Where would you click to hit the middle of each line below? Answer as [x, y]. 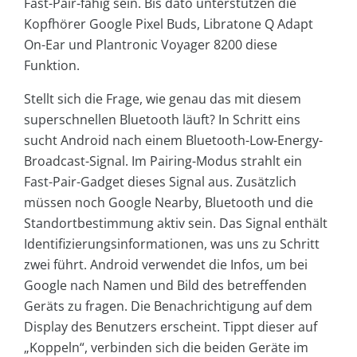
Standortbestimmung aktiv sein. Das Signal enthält [176, 223]
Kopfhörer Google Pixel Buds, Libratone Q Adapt [169, 24]
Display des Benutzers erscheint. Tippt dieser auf [171, 326]
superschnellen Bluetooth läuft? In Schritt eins [162, 119]
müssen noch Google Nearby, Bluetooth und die [169, 202]
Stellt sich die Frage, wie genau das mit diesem [163, 98]
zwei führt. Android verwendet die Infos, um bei [166, 264]
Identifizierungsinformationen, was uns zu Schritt [172, 243]
